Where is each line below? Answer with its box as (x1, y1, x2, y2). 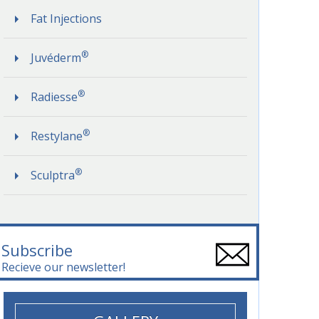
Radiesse (31, 89, 78, 105)
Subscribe (1, 239, 73, 261)
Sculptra (31, 167, 75, 183)
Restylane (31, 128, 83, 144)
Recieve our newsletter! (1, 259, 126, 275)
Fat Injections (31, 11, 103, 26)
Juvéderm (31, 50, 82, 66)
